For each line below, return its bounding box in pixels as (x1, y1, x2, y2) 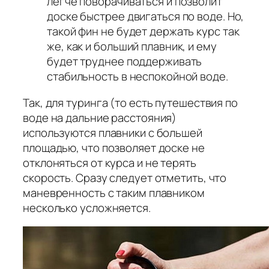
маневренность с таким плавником (23, 184, 205, 201)
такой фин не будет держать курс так (47, 23, 240, 40)
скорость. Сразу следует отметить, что (23, 169, 227, 186)
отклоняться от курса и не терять (23, 154, 196, 171)
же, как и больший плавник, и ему (47, 38, 217, 55)
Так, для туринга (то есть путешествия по (23, 94, 238, 110)
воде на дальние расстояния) (23, 109, 177, 125)
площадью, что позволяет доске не (23, 139, 205, 156)
